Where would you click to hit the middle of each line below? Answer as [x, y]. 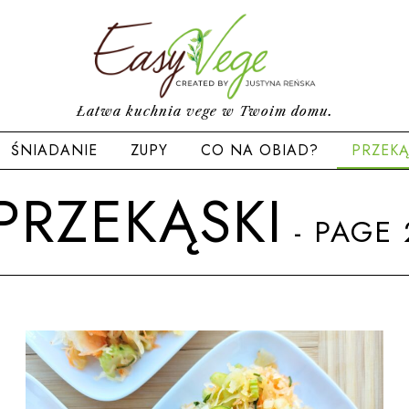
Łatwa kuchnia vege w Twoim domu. [204, 111]
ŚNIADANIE [54, 150]
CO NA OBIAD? [259, 150]
